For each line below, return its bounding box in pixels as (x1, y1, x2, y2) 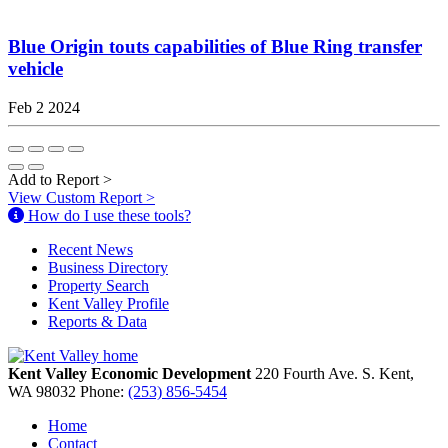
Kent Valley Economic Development (8, 364, 255, 382)
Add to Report (8, 170, 103, 188)
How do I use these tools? (24, 206, 191, 224)
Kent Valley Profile (48, 294, 169, 312)
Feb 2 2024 (8, 98, 80, 116)
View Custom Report (8, 188, 146, 206)
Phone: (80, 382, 128, 400)
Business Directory (48, 258, 168, 276)
